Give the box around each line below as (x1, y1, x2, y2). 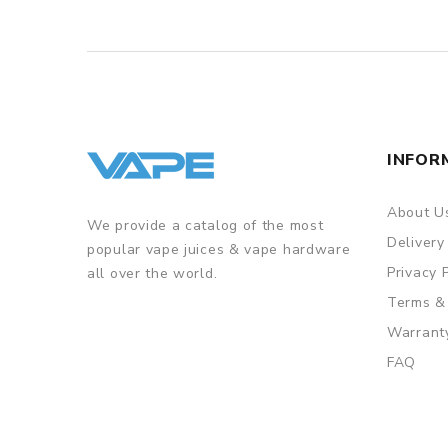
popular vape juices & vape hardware (87, 240, 351, 260)
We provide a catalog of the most (87, 216, 324, 236)
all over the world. (87, 264, 218, 284)
